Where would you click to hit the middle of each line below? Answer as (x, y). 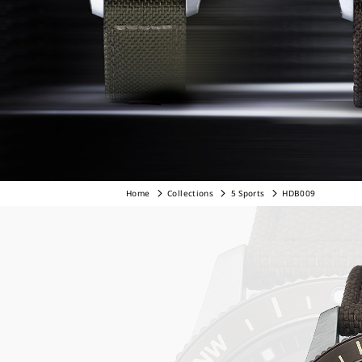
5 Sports (248, 193)
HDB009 (299, 193)
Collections (190, 193)
